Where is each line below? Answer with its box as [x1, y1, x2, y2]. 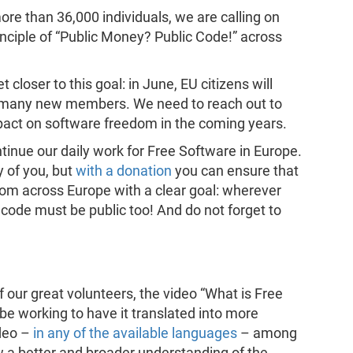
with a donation [75, 162, 172, 179]
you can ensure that [171, 162, 299, 179]
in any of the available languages [32, 325, 237, 341]
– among [236, 325, 297, 341]
